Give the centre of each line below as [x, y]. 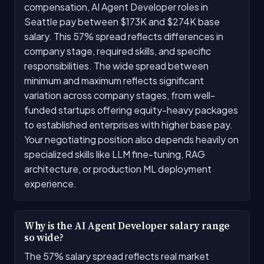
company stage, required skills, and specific [118, 51]
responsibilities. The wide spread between [116, 65]
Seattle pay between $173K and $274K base [122, 21]
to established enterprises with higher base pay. [128, 124]
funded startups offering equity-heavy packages [131, 110]
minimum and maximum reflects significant [114, 80]
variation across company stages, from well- [120, 95]
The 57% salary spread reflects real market [117, 256]
